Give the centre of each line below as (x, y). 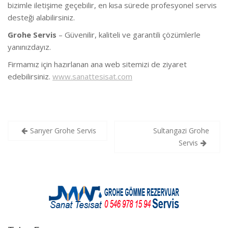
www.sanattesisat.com (92, 76)
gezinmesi (40, 143)
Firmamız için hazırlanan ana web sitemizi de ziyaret (97, 64)
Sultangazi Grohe (181, 131)
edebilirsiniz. (30, 76)
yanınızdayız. (29, 47)
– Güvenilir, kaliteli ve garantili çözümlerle (129, 34)
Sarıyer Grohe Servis (63, 131)
